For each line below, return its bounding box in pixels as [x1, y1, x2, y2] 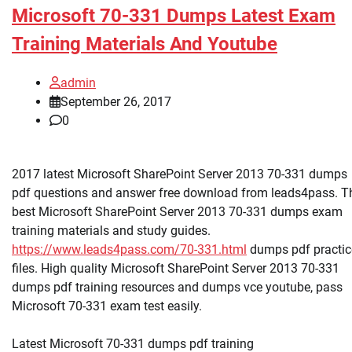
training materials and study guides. [12, 222, 211, 238]
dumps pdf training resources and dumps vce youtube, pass [12, 279, 343, 295]
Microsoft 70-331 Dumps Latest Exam [12, 4, 335, 27]
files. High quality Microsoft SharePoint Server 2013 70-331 [12, 260, 339, 276]
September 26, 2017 [60, 93, 171, 109]
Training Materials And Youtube [12, 32, 277, 55]
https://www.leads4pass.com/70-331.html [12, 241, 247, 257]
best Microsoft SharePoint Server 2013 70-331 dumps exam [12, 203, 343, 219]
